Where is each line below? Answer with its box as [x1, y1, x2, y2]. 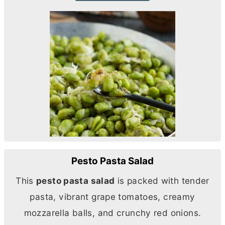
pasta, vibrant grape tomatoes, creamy [30, 191, 195, 202]
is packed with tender [115, 175, 209, 186]
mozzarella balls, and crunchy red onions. [24, 207, 201, 218]
